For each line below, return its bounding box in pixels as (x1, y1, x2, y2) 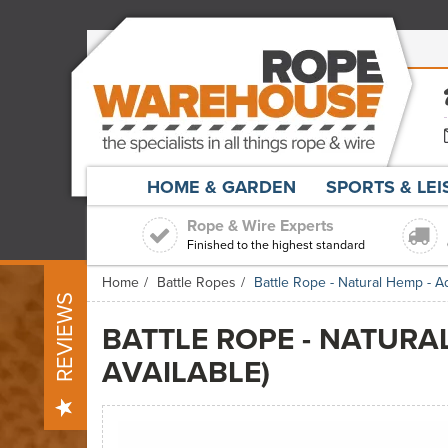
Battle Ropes (157, 272, 236, 293)
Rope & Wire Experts (187, 214, 334, 237)
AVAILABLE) (102, 350, 270, 394)
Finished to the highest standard (187, 236, 365, 254)
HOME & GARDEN (147, 174, 296, 200)
